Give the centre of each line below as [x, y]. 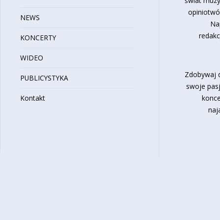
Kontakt [33, 98]
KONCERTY [38, 38]
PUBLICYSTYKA [44, 78]
